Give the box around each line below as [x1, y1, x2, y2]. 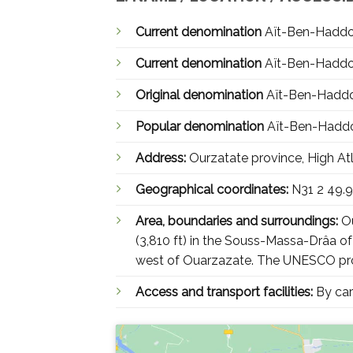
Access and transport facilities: [136, 284, 316, 300]
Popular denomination [136, 119, 267, 135]
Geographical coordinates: [136, 182, 292, 198]
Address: [136, 150, 189, 166]
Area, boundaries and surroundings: [136, 214, 341, 229]
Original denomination [136, 87, 266, 103]
